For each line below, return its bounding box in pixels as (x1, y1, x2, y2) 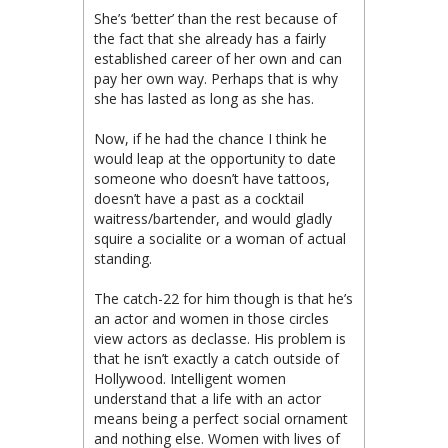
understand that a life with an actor (94, 388, 321, 408)
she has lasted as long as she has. (94, 88, 314, 108)
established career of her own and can (94, 48, 342, 68)
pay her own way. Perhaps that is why (94, 68, 338, 88)
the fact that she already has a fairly (94, 28, 326, 48)
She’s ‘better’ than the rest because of (94, 8, 337, 28)
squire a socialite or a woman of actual (94, 228, 346, 248)
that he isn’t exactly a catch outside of (94, 348, 339, 368)
